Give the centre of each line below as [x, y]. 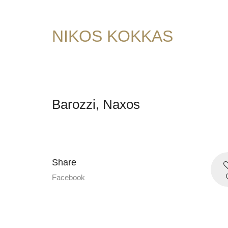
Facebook [68, 177]
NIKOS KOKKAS [112, 36]
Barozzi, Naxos [96, 104]
